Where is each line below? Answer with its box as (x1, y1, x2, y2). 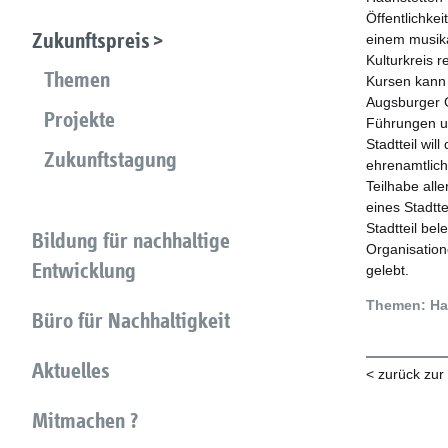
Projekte (44, 107, 115, 132)
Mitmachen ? (32, 408, 138, 433)
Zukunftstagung (44, 147, 177, 172)
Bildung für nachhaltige (32, 228, 230, 253)
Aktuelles (32, 358, 110, 383)
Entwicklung (32, 258, 136, 283)
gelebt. (366, 262, 409, 278)
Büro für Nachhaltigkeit (32, 308, 230, 333)
